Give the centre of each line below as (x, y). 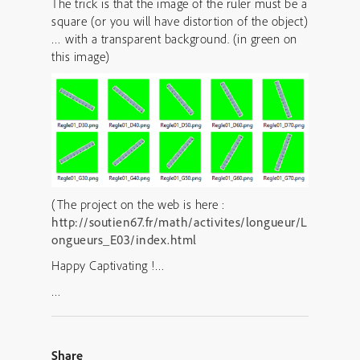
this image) (81, 56)
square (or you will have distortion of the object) (180, 20)
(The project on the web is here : (138, 205)
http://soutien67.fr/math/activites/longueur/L (180, 222)
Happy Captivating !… (108, 266)
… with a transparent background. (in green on (174, 38)
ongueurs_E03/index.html (128, 240)
